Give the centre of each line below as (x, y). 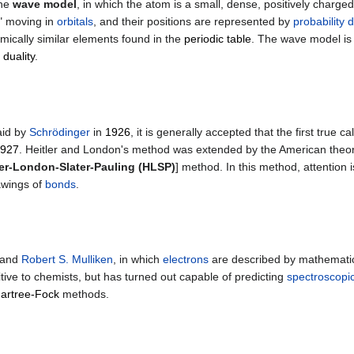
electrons (186, 259)
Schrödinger (60, 132)
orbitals (75, 22)
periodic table (218, 39)
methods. (84, 294)
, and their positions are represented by (193, 22)
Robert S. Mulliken (67, 259)
